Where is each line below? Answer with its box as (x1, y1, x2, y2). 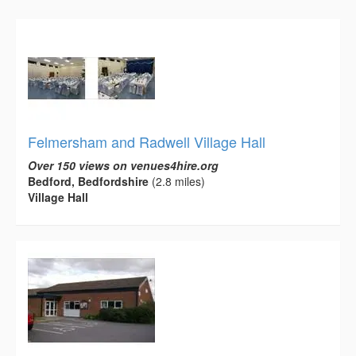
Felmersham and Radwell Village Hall (28, 130, 265, 152)
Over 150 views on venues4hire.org (28, 157, 219, 173)
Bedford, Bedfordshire (28, 172, 149, 189)
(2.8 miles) (149, 172, 205, 189)
